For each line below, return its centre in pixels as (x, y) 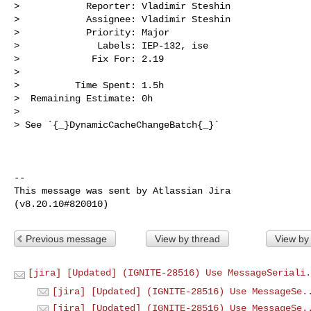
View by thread (187, 238)
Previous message (66, 238)
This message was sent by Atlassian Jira (122, 191)
